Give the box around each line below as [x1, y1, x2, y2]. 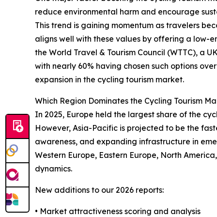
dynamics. [35, 163, 72, 173]
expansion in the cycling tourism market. [35, 74, 184, 84]
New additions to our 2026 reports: [35, 185, 164, 195]
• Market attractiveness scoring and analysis [35, 206, 201, 216]
